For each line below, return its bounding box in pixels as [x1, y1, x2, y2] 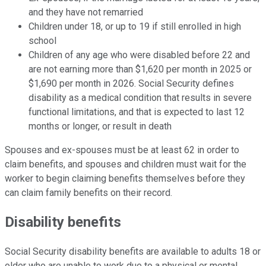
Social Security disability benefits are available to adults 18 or [5, 246, 261, 258]
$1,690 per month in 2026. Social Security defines [28, 77, 234, 89]
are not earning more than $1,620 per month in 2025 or [28, 63, 252, 75]
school [28, 34, 56, 46]
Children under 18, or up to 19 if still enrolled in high [28, 20, 241, 32]
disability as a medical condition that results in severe [28, 91, 252, 103]
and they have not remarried [28, 6, 143, 18]
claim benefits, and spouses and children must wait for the [5, 158, 246, 170]
